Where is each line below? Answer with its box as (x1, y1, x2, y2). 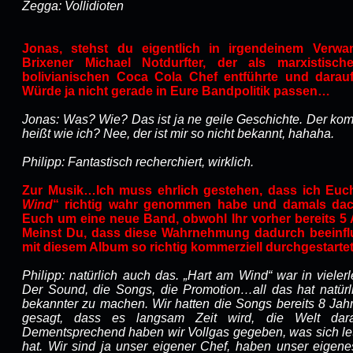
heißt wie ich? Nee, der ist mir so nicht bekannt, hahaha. (22, 127, 334, 140)
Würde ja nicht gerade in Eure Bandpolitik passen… (22, 84, 330, 98)
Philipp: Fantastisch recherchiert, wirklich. (22, 155, 254, 169)
